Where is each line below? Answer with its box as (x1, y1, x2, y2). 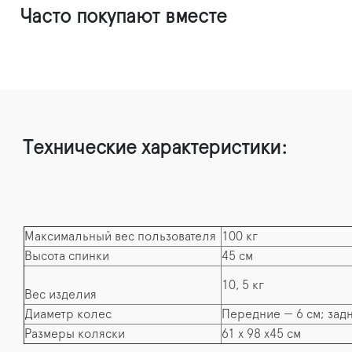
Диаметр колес (24, 307, 112, 321)
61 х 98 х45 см (222, 327, 301, 340)
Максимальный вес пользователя (24, 229, 216, 243)
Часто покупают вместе (20, 6, 227, 27)
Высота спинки (24, 249, 109, 262)
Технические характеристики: (23, 137, 287, 158)
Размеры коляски (24, 327, 125, 340)
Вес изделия (24, 288, 97, 301)
